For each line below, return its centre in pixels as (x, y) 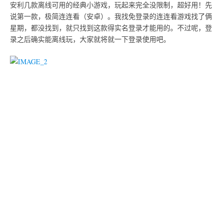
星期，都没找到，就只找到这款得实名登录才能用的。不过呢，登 (111, 27)
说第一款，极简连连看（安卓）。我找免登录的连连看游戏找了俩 (111, 16)
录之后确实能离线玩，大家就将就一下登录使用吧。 (90, 39)
